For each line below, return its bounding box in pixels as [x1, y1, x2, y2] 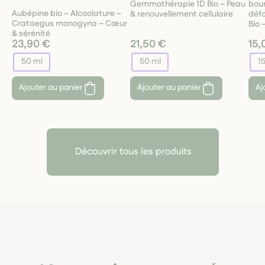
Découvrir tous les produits [75, 144, 192, 159]
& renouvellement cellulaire [130, 8, 233, 20]
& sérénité [12, 27, 50, 40]
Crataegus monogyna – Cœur [12, 17, 127, 30]
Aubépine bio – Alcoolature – [12, 7, 121, 20]
